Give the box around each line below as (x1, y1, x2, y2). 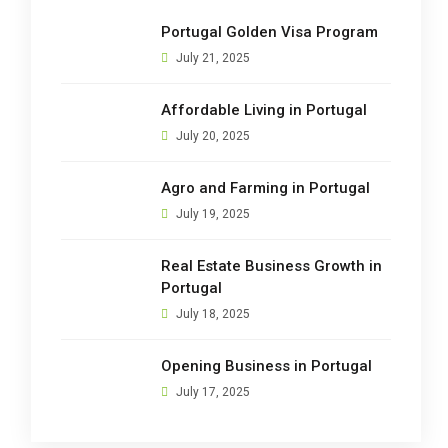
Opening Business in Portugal (161, 357, 372, 376)
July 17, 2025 (173, 385, 250, 400)
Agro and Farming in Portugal (161, 179, 370, 198)
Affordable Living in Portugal (161, 101, 367, 120)
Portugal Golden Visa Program (161, 23, 378, 42)
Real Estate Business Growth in (161, 257, 382, 276)
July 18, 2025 (173, 307, 250, 322)
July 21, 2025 (173, 51, 250, 66)
